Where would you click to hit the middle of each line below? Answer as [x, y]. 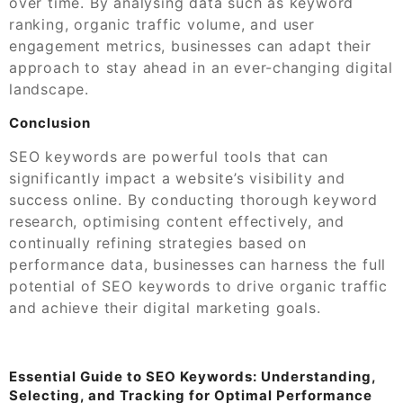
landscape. [49, 89]
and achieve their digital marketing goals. [165, 307]
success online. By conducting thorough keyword [193, 199]
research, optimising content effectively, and [177, 221]
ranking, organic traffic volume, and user [162, 24]
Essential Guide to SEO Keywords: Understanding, [193, 376]
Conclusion [50, 122]
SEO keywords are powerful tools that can [169, 156]
